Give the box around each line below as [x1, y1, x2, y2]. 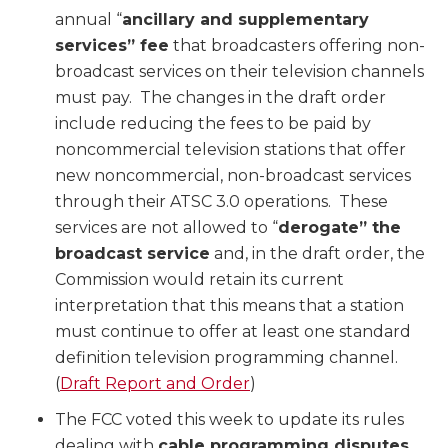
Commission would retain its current [55, 270, 344, 290]
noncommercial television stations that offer [55, 140, 406, 160]
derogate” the [278, 218, 401, 238]
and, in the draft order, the [210, 244, 425, 264]
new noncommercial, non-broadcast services [55, 166, 411, 186]
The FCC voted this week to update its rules [55, 410, 404, 430]
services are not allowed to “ [55, 218, 278, 238]
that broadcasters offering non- [169, 36, 425, 56]
